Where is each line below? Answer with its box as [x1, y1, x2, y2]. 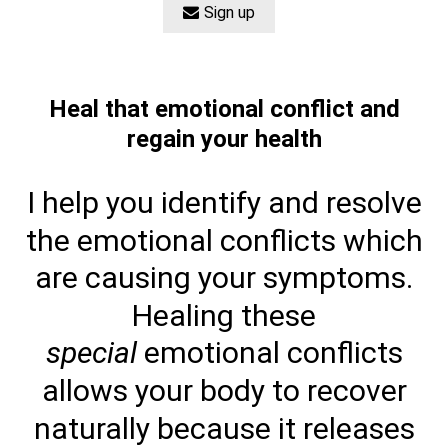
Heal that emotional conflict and [48, 94, 400, 123]
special [45, 335, 137, 371]
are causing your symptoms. [35, 259, 413, 295]
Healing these [132, 297, 316, 333]
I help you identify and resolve [26, 184, 422, 220]
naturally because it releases [33, 410, 415, 446]
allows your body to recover [41, 372, 407, 408]
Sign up [203, 2, 255, 22]
